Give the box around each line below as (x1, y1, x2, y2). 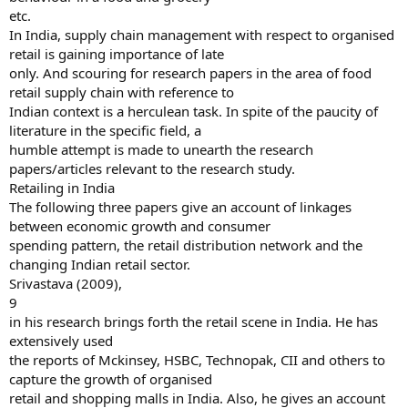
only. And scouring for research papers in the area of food (9, 64, 372, 82)
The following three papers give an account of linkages (9, 198, 352, 216)
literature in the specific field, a (9, 121, 201, 139)
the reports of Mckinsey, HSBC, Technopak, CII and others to (9, 351, 385, 369)
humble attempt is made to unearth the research (9, 140, 313, 158)
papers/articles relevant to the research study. (9, 159, 295, 178)
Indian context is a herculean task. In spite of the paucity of (9, 102, 378, 120)
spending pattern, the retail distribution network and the (9, 236, 362, 254)
